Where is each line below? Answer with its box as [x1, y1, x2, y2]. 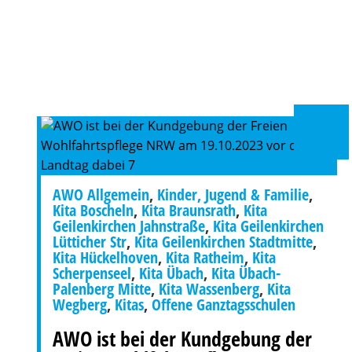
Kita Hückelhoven [53, 247, 158, 268]
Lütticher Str [53, 231, 126, 252]
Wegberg [53, 294, 107, 315]
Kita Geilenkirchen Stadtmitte [134, 231, 313, 252]
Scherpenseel [53, 262, 131, 284]
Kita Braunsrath [141, 200, 236, 221]
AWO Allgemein [53, 184, 149, 205]
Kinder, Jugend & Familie [157, 184, 309, 205]
